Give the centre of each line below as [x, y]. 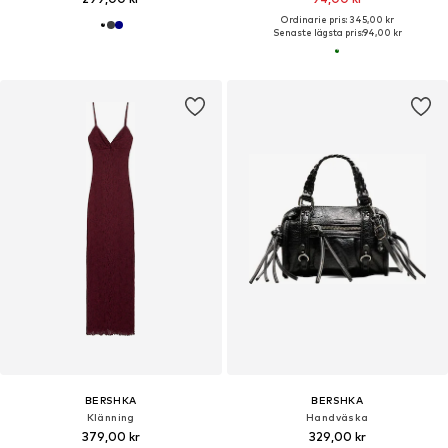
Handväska [337, 417]
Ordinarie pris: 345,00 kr [337, 20]
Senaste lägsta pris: [317, 33]
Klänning [110, 417]
